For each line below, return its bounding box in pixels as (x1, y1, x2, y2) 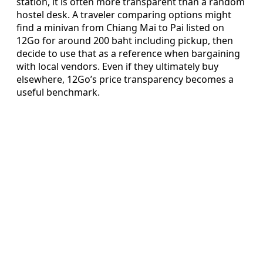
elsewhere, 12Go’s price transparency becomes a (16, 73, 234, 86)
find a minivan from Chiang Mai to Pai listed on (16, 21, 224, 35)
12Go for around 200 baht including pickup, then (16, 34, 233, 48)
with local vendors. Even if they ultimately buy (16, 60, 218, 73)
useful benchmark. (16, 86, 100, 99)
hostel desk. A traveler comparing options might (16, 8, 231, 22)
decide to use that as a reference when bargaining (16, 47, 240, 60)
